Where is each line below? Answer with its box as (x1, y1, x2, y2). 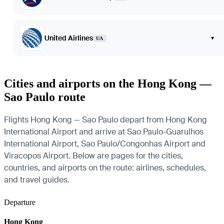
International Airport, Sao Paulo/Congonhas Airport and (4, 138, 205, 149)
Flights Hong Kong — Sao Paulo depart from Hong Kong (4, 114, 207, 125)
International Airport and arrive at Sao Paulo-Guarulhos (4, 126, 203, 137)
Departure (4, 198, 35, 206)
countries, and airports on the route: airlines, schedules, (4, 162, 206, 173)
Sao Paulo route (4, 90, 85, 104)
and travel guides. (4, 174, 69, 185)
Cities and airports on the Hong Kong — (4, 77, 211, 90)
